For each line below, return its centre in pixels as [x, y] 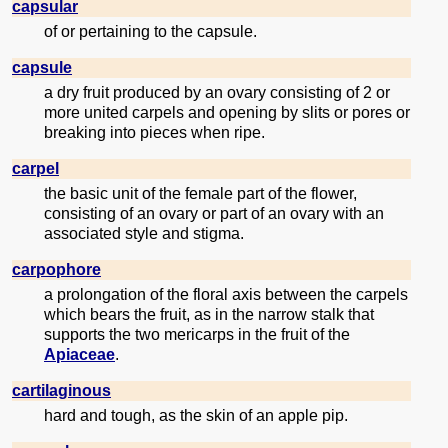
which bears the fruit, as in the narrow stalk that [209, 315]
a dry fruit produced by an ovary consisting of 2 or [217, 93]
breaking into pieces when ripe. [154, 133]
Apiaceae [79, 355]
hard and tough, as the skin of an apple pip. [196, 416]
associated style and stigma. [144, 234]
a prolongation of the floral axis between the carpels [226, 295]
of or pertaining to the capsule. [150, 32]
